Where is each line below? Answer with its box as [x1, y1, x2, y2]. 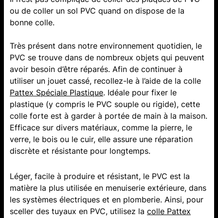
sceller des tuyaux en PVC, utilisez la [10, 206, 147, 217]
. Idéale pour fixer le [103, 88, 177, 98]
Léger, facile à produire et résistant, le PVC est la [10, 171, 190, 182]
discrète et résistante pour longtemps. [10, 146, 150, 156]
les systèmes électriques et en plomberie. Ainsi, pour [10, 195, 203, 205]
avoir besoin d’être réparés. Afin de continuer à [10, 64, 182, 74]
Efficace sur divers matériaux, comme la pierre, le [10, 123, 192, 133]
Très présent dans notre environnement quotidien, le [10, 41, 202, 51]
